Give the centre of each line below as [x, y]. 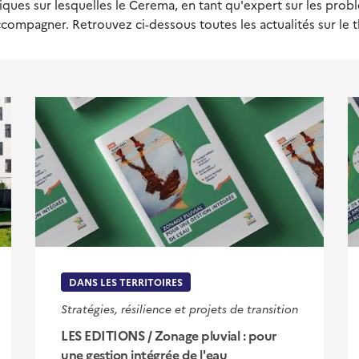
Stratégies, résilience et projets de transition [179, 308]
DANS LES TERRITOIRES [125, 281]
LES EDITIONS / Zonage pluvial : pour [169, 335]
